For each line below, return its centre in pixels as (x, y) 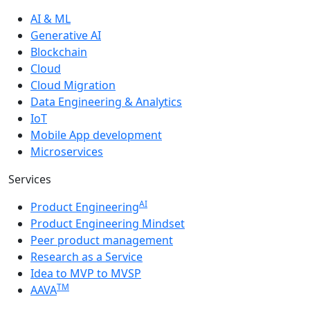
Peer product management (102, 240)
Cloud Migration (73, 85)
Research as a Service (86, 257)
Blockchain (59, 52)
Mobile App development (96, 135)
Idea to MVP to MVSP (86, 274)
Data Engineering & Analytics (106, 102)
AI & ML (51, 19)
